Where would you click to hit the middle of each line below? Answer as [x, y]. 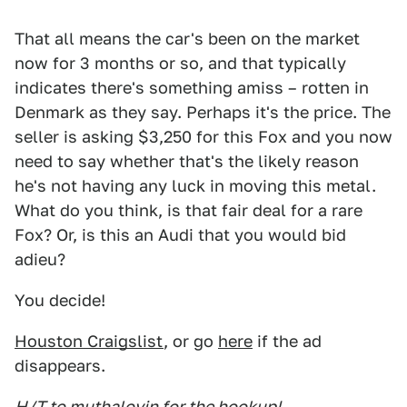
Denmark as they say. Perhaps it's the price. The [203, 112]
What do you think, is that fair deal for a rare [189, 210]
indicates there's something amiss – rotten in [192, 88]
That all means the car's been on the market [187, 39]
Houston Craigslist [89, 341]
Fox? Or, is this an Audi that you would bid [180, 235]
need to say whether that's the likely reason [187, 161]
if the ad [287, 341]
